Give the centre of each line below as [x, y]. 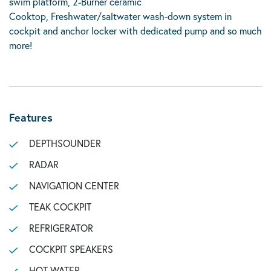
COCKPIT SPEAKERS [71, 249]
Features [31, 117]
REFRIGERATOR [61, 228]
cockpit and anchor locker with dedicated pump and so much [135, 31]
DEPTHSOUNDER [65, 143]
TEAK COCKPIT [60, 207]
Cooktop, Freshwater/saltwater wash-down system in [120, 16]
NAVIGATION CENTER [74, 185]
